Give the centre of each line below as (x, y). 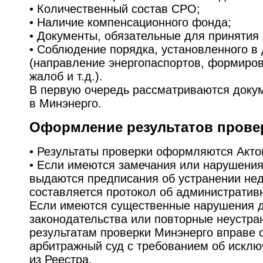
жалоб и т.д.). (66, 76)
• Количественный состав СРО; (115, 9)
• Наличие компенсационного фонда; (130, 22)
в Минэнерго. (65, 103)
